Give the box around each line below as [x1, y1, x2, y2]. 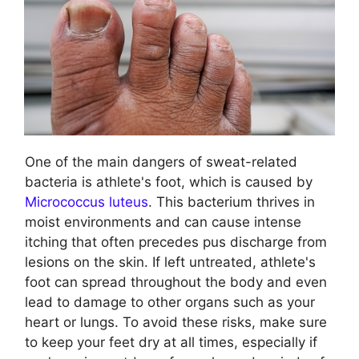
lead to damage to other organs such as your [25, 294, 315, 311]
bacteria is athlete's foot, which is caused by [25, 174, 313, 191]
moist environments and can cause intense [25, 214, 301, 231]
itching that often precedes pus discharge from [25, 234, 327, 251]
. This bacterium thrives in [148, 194, 315, 211]
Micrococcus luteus [25, 194, 148, 211]
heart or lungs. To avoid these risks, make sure [25, 314, 327, 331]
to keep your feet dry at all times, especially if [25, 334, 317, 351]
